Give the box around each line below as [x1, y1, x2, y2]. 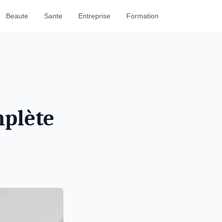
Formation [126, 12, 159, 20]
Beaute [6, 12, 28, 20]
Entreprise [78, 12, 111, 20]
